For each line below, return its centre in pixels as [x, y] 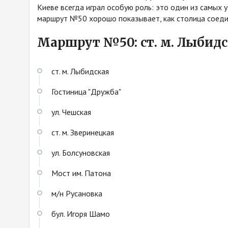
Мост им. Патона [81, 173]
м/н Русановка [77, 193]
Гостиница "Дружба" [86, 91]
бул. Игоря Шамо [81, 213]
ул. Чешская [71, 112]
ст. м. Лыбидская [80, 71]
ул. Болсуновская [81, 152]
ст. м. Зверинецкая [83, 132]
